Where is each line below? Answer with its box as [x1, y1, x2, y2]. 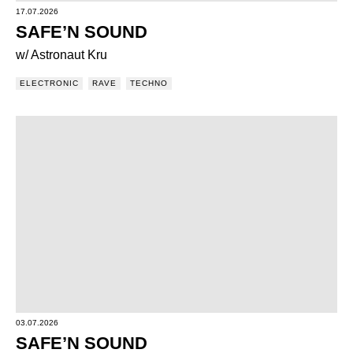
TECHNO [130, 79, 168, 87]
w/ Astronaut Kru [16, 48, 107, 61]
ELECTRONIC [20, 79, 79, 87]
